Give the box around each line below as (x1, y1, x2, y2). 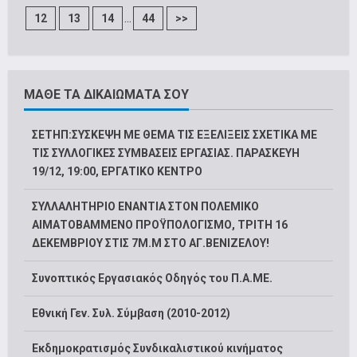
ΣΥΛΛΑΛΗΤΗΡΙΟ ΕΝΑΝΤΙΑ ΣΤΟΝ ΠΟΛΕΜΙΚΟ (32, 200, 259, 214)
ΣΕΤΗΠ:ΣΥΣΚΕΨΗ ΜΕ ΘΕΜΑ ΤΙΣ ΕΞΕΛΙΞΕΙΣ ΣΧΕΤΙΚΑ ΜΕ (32, 128, 317, 142)
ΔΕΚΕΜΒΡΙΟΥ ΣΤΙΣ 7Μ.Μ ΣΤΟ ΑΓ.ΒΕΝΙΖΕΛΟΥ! (32, 237, 269, 250)
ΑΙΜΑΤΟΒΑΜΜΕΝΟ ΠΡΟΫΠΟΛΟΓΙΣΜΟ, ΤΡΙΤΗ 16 (32, 218, 288, 232)
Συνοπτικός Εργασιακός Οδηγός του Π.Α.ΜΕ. (32, 272, 273, 285)
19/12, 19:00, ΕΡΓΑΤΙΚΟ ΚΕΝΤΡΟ (32, 165, 202, 178)
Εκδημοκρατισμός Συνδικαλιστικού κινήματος (32, 342, 283, 355)
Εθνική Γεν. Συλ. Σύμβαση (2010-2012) (32, 307, 230, 320)
